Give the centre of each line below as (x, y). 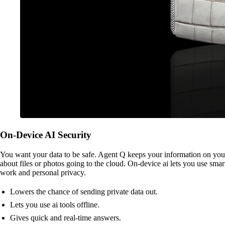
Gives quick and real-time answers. (66, 217)
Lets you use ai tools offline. (55, 204)
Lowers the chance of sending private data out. (84, 191)
